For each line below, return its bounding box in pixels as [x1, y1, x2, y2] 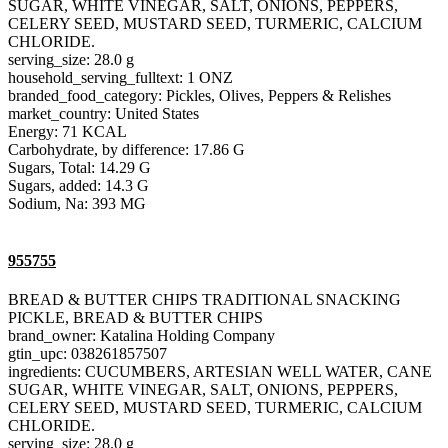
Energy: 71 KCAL [8, 122, 127, 140]
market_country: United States [8, 104, 199, 122]
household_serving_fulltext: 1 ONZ [8, 68, 233, 86]
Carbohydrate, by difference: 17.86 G [8, 140, 245, 158]
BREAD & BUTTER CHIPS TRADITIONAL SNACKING [8, 291, 401, 309]
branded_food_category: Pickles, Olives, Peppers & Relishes [8, 86, 391, 104]
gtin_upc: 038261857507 [8, 345, 167, 363]
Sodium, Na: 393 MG [8, 194, 146, 212]
